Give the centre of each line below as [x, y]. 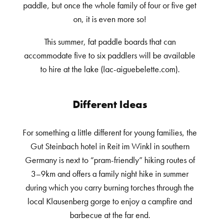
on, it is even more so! [110, 20]
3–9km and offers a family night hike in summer [110, 174]
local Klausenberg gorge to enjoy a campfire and [110, 201]
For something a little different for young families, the [110, 133]
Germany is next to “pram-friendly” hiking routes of [110, 160]
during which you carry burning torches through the [110, 188]
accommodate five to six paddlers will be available [110, 56]
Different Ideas [110, 104]
